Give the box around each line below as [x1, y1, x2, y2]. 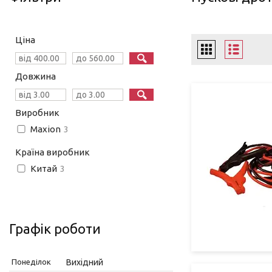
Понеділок [12, 257, 51, 266]
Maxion [30, 123, 61, 134]
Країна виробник [15, 146, 90, 157]
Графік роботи [9, 220, 101, 236]
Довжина [15, 70, 56, 81]
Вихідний [66, 257, 103, 267]
